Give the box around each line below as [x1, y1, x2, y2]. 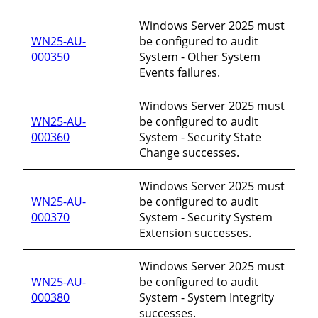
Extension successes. [139, 224, 251, 241]
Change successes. [139, 144, 239, 160]
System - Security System [139, 209, 273, 225]
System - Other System [139, 48, 261, 65]
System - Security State [139, 128, 261, 145]
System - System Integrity [139, 289, 274, 305]
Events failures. [139, 64, 220, 80]
